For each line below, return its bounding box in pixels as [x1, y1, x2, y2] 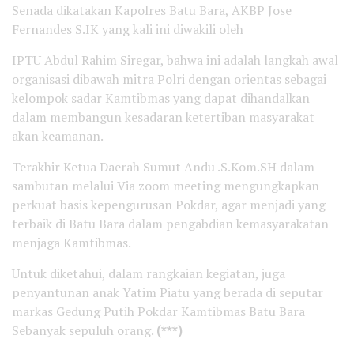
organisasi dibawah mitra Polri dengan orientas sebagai [12, 70, 326, 88]
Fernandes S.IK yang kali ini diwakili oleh [12, 20, 243, 38]
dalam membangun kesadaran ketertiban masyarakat [12, 107, 314, 126]
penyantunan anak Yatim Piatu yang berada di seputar [12, 283, 323, 301]
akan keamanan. [12, 126, 104, 145]
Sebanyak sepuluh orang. [12, 321, 156, 339]
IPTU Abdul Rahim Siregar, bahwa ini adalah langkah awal [12, 51, 338, 69]
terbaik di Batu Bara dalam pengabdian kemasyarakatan [12, 214, 329, 232]
